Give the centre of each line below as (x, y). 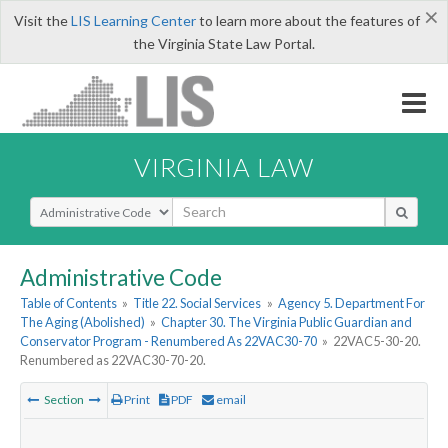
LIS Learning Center (133, 20)
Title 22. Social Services (197, 303)
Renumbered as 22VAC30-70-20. (113, 360)
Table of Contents (68, 303)
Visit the (42, 20)
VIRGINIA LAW (224, 166)
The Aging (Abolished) (82, 322)
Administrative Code (121, 277)
